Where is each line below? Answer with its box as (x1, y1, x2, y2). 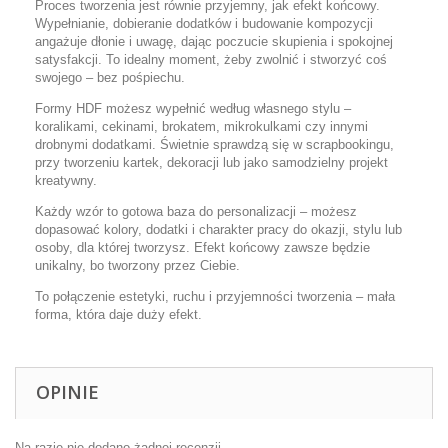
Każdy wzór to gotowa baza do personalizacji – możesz (35, 204, 357, 219)
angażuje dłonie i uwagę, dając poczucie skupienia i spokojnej (35, 34, 393, 49)
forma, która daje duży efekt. (35, 307, 202, 322)
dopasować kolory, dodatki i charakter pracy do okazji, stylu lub (35, 222, 402, 237)
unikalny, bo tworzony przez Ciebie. (35, 258, 240, 273)
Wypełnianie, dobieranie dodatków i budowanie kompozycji (35, 16, 373, 31)
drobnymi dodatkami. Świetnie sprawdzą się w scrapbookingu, (35, 137, 394, 152)
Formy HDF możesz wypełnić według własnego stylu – (35, 101, 351, 116)
